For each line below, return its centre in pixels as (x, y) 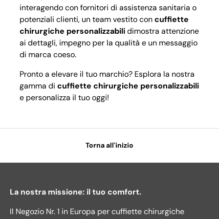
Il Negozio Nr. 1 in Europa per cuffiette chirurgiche (97, 212)
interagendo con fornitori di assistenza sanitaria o (108, 7)
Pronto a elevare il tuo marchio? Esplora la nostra (107, 74)
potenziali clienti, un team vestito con (87, 19)
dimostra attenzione (162, 31)
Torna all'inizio (109, 145)
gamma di (38, 86)
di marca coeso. (48, 54)
